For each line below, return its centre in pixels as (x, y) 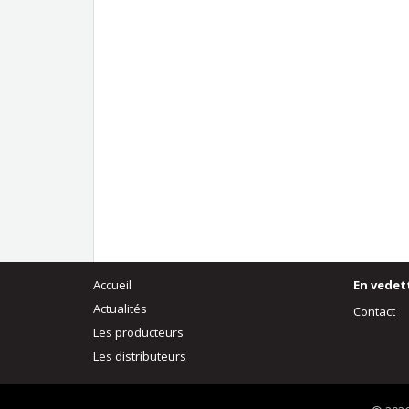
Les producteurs (138, 332)
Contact (374, 311)
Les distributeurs (140, 356)
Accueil (112, 285)
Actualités (120, 309)
